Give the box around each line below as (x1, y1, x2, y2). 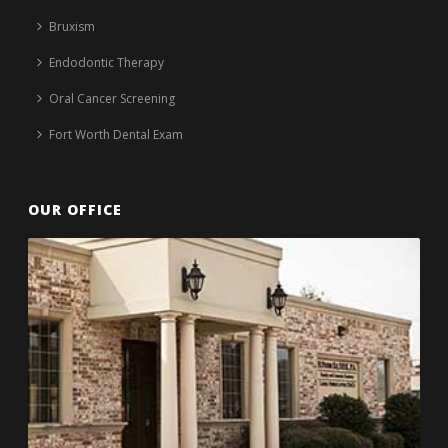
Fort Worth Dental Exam (49, 125, 184, 143)
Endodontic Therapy (49, 53, 165, 71)
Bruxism (49, 17, 96, 35)
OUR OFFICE (28, 199, 123, 219)
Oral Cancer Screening (49, 89, 176, 107)
